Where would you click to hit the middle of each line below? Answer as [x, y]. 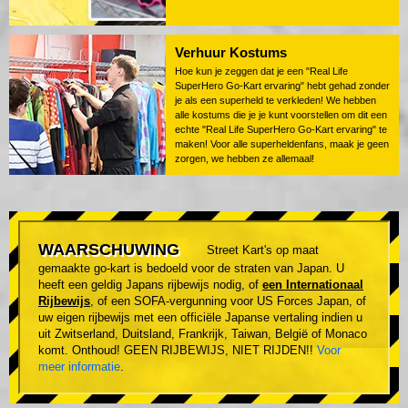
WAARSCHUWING [109, 250]
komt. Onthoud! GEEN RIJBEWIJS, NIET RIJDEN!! [178, 351]
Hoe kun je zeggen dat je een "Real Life [261, 71]
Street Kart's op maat [263, 250]
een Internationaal [313, 285]
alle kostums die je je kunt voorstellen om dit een [281, 115]
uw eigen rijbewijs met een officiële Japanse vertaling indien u [200, 318]
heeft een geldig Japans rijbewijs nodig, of [150, 285]
